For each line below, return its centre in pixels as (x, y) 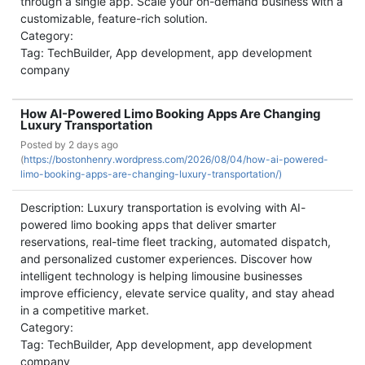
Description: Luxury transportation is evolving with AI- (163, 207)
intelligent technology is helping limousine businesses (161, 276)
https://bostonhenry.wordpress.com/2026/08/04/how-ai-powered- (176, 159)
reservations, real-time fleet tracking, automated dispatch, (176, 242)
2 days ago (93, 145)
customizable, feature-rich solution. (114, 18)
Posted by (44, 145)
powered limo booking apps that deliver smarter (148, 224)
